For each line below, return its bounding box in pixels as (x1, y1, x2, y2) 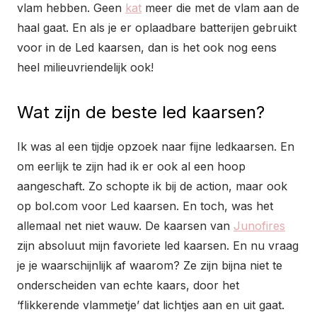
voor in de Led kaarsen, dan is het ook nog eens (17, 40, 277, 55)
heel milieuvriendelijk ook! (17, 60, 154, 75)
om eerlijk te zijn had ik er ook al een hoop (17, 159, 246, 174)
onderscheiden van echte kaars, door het (17, 278, 239, 293)
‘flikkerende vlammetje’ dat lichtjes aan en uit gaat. (17, 298, 284, 313)
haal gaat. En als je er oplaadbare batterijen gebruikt (17, 21, 296, 35)
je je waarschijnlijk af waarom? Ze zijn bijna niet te (17, 258, 282, 273)
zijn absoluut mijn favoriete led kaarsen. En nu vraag (17, 238, 299, 253)
